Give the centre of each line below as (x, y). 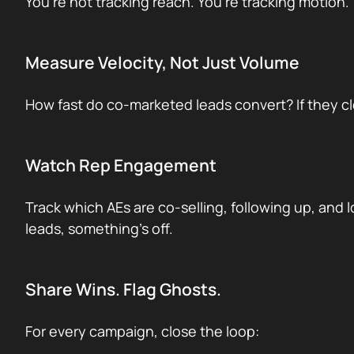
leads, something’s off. (99, 228)
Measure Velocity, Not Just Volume (162, 62)
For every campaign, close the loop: (142, 331)
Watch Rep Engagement (121, 165)
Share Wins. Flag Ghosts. (123, 289)
